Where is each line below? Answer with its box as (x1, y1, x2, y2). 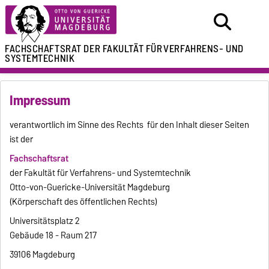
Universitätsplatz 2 (10, 214, 80, 229)
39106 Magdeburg (10, 247, 76, 262)
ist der (10, 132, 34, 147)
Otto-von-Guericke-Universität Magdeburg (10, 180, 171, 195)
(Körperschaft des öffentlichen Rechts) (10, 195, 158, 210)
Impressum (10, 89, 71, 112)
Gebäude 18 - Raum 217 (10, 228, 97, 243)
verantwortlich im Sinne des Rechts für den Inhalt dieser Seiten (10, 118, 250, 133)
